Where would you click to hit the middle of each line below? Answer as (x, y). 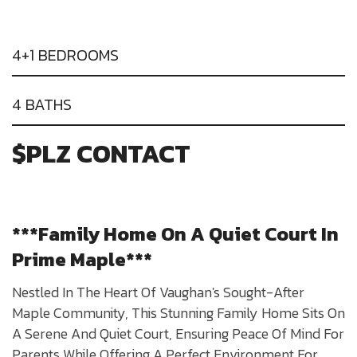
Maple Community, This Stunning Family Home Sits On (178, 313)
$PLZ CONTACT (101, 154)
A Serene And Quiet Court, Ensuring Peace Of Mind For (178, 334)
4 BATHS (42, 105)
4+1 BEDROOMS (65, 55)
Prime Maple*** (82, 260)
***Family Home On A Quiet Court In (175, 234)
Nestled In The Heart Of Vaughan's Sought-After (158, 292)
